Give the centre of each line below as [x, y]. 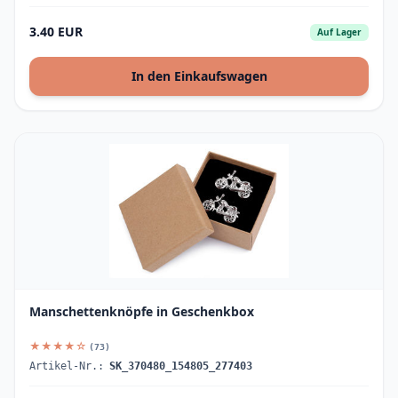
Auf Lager [339, 32]
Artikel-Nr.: [67, 366]
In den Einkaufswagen [199, 76]
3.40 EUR [56, 32]
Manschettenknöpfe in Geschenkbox [142, 311]
